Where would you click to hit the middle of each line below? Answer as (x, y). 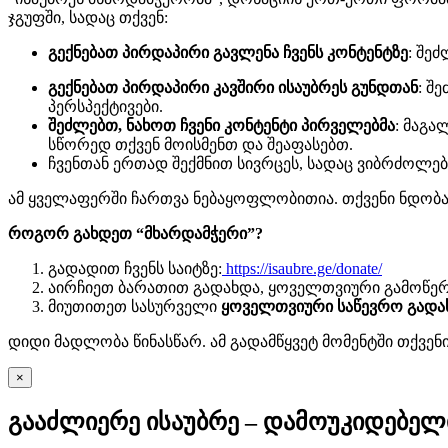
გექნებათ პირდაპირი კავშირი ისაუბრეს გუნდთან (233, 87)
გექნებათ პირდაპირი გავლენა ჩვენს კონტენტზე (228, 52)
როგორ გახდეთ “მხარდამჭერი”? (135, 233)
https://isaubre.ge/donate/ (304, 268)
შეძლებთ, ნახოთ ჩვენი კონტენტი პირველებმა (221, 125)
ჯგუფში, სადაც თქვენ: (88, 17)
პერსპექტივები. (105, 106)
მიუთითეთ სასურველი (134, 306)
